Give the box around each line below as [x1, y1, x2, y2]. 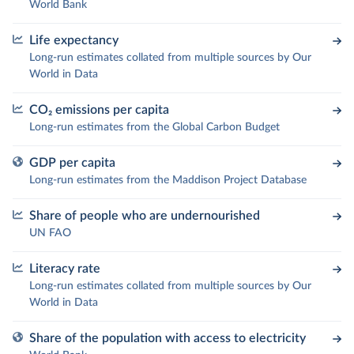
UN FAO [29, 228, 71, 239]
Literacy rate [29, 262, 100, 276]
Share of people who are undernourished [29, 209, 260, 223]
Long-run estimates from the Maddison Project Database [29, 175, 307, 186]
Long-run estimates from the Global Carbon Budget [29, 122, 280, 134]
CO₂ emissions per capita [29, 104, 169, 117]
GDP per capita [29, 156, 115, 170]
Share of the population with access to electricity [29, 332, 306, 345]
